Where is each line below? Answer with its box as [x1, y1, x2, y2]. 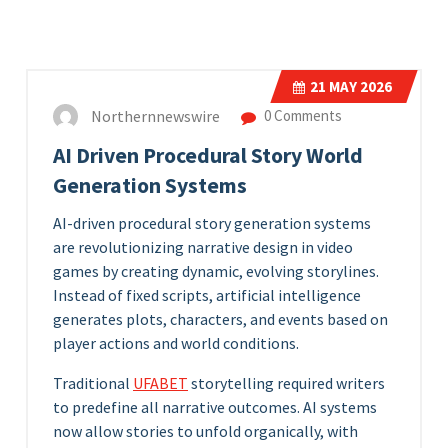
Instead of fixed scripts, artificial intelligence [53, 285, 361, 306]
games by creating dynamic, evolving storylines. [53, 261, 379, 282]
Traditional [53, 373, 133, 394]
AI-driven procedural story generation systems [53, 213, 371, 234]
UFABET [133, 373, 188, 394]
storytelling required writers [188, 373, 385, 394]
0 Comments [261, 106, 342, 126]
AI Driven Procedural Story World [53, 142, 363, 170]
